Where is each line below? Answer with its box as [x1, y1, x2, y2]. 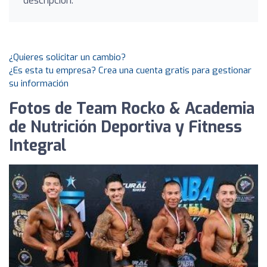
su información [9, 77, 69, 89]
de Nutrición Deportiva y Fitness [9, 117, 242, 138]
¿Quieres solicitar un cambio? [9, 51, 126, 63]
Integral [9, 135, 66, 156]
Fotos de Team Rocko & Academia [9, 98, 254, 119]
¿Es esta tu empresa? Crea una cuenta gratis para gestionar [9, 64, 252, 76]
